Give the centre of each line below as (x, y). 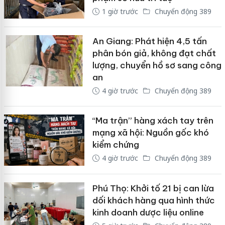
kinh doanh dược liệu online (148, 212)
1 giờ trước (120, 11)
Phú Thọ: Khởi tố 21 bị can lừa (153, 188)
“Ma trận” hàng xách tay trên (153, 121)
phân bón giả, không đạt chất (154, 53)
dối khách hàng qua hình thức (153, 200)
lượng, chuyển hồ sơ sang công (157, 66)
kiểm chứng (116, 145)
